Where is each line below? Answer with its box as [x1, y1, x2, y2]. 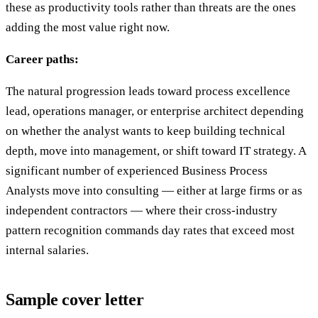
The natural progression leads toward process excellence [6, 84, 290, 99]
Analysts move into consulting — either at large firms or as [6, 184, 302, 198]
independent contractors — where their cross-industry [6, 204, 278, 218]
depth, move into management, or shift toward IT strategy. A [6, 144, 306, 158]
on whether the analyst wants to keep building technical [6, 124, 285, 138]
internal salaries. [6, 243, 89, 258]
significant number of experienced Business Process [6, 164, 268, 178]
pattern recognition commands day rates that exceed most [6, 224, 295, 238]
